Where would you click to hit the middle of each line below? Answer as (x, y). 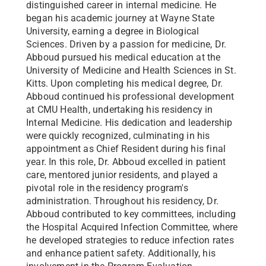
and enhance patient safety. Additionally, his (121, 253)
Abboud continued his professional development (130, 96)
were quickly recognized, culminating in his (118, 136)
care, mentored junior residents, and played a (122, 175)
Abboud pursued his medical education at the (123, 57)
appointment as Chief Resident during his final (126, 149)
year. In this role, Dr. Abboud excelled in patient (126, 162)
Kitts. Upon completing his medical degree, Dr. (125, 83)
